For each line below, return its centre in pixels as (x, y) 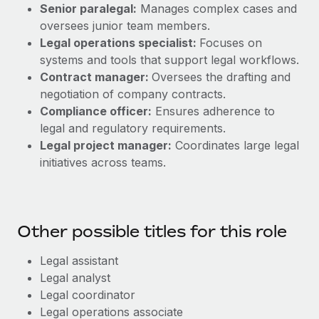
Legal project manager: (106, 145)
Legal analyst (75, 278)
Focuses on (231, 43)
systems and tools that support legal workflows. (169, 60)
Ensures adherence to (213, 111)
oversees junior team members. (125, 26)
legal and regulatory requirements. (133, 128)
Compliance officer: (96, 111)
